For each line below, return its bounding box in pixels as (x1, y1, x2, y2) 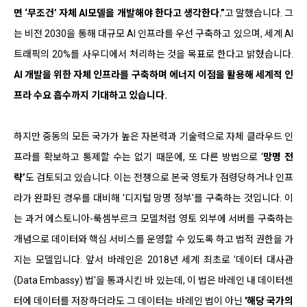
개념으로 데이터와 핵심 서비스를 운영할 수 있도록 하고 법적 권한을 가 (14, 233, 293, 245)
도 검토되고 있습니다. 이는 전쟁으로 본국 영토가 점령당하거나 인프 (25, 171, 293, 183)
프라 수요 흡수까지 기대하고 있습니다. (14, 89, 167, 101)
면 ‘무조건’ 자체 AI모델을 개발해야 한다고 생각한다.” (14, 7, 225, 19)
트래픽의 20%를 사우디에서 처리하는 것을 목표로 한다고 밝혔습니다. (14, 48, 293, 60)
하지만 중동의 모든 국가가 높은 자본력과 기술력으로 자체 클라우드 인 (14, 130, 293, 142)
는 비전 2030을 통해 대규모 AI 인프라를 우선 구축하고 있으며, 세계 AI (14, 27, 293, 39)
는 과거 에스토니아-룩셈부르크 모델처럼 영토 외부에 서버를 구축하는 (14, 212, 293, 224)
